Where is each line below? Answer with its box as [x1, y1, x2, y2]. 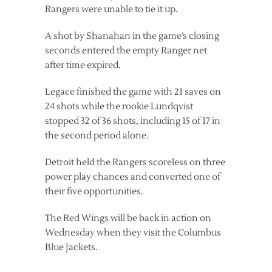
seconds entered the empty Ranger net [45, 45, 207, 56]
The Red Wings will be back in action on [45, 212, 211, 224]
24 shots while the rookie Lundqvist [45, 101, 193, 112]
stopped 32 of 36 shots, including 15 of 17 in [45, 115, 220, 127]
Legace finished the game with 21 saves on [45, 86, 221, 98]
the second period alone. [45, 130, 149, 141]
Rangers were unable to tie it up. [45, 4, 178, 15]
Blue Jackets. [45, 242, 98, 253]
